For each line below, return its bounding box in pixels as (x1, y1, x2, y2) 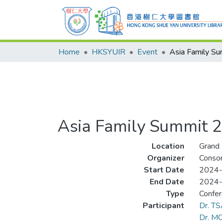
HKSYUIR (92, 47, 125, 57)
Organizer (147, 153, 184, 164)
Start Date (143, 165, 184, 175)
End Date (149, 176, 184, 187)
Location (151, 141, 184, 152)
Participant (142, 200, 184, 211)
